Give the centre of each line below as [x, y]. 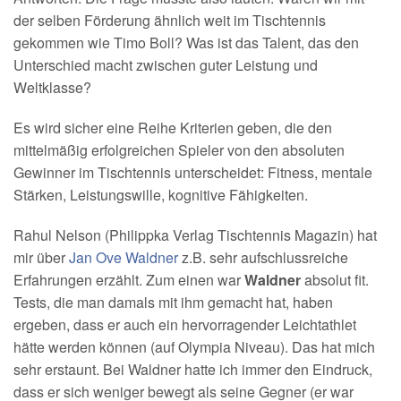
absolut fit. [335, 280]
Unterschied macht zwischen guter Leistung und [166, 65]
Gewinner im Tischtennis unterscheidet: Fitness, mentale [193, 172]
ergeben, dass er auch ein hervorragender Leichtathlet [185, 324]
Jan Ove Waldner [124, 257]
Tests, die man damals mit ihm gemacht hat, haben [173, 302]
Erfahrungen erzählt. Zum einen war [129, 280]
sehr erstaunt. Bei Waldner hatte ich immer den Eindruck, [193, 369]
